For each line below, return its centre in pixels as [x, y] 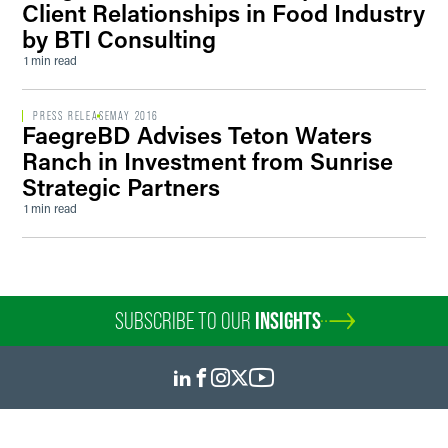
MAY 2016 [134, 116]
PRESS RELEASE [72, 116]
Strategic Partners [121, 186]
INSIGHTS [288, 320]
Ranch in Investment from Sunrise [207, 160]
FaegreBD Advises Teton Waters [197, 134]
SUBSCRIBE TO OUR [185, 320]
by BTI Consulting [119, 38]
